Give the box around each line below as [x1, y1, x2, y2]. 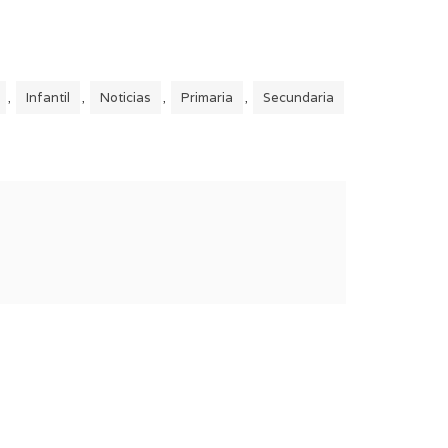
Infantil [26, 89, 70, 107]
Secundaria [263, 89, 334, 107]
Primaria [181, 89, 233, 107]
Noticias [100, 89, 151, 107]
